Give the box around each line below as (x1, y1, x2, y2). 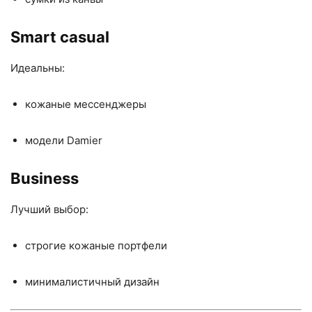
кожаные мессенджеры (25, 97, 146, 111)
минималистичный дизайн (25, 275, 159, 288)
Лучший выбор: (10, 203, 88, 216)
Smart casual (10, 28, 109, 46)
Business (10, 169, 79, 187)
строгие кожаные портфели (25, 239, 167, 252)
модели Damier (25, 134, 102, 147)
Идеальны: (10, 61, 65, 75)
